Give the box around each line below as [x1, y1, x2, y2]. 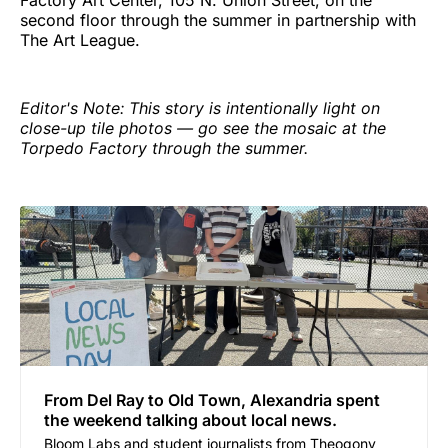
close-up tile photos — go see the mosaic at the [20, 118, 386, 139]
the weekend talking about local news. [44, 410, 337, 431]
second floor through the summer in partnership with [20, 10, 416, 31]
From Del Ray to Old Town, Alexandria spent [44, 390, 380, 411]
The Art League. [20, 30, 140, 51]
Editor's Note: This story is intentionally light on [20, 98, 380, 119]
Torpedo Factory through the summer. [20, 138, 308, 159]
